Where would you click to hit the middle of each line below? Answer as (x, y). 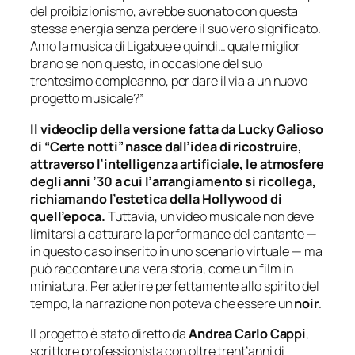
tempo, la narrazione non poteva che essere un (162, 303)
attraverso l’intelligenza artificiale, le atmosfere (177, 164)
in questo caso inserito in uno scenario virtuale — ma (176, 251)
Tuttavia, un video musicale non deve (211, 216)
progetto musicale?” (88, 99)
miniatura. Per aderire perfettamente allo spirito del (175, 286)
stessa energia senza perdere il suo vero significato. (176, 29)
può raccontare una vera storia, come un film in (162, 268)
